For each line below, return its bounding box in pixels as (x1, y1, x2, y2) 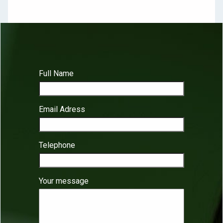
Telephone (39, 140, 76, 150)
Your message (39, 176, 89, 186)
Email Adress (39, 105, 86, 114)
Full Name (39, 69, 74, 79)
